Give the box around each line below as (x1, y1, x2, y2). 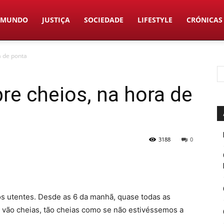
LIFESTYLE (137, 15, 173, 24)
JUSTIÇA (42, 15, 70, 24)
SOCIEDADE (84, 15, 124, 24)
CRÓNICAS (186, 15, 223, 24)
